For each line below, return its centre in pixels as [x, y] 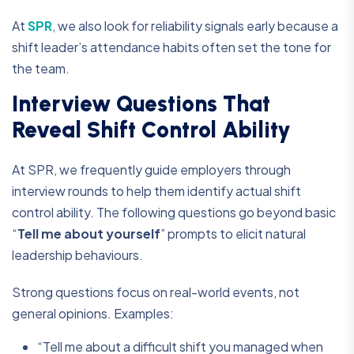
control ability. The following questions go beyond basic [174, 213]
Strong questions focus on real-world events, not [156, 292]
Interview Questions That [141, 104]
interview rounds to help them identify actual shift [156, 191]
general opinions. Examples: [93, 314]
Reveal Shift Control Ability [151, 130]
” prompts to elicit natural [233, 234]
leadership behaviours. [77, 255]
